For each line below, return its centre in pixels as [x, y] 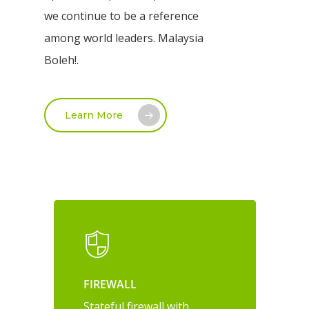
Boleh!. [62, 60]
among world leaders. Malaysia [124, 38]
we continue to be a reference [122, 16]
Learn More [94, 116]
